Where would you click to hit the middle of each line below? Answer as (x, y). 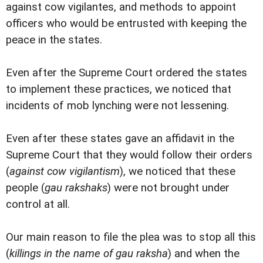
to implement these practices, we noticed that (119, 89)
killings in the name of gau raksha (89, 253)
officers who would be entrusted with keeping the (126, 23)
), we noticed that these (178, 171)
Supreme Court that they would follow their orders (129, 155)
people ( (25, 188)
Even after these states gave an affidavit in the (120, 138)
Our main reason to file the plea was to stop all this (131, 237)
